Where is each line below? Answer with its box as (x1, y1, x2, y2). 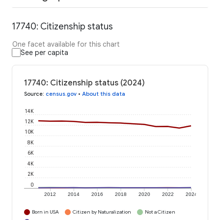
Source (24, 90, 43, 98)
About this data (82, 90, 125, 98)
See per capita (21, 48, 68, 57)
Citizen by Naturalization (73, 209, 131, 216)
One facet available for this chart (12, 40, 120, 49)
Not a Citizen (145, 209, 175, 216)
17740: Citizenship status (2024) (24, 78, 145, 88)
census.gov (46, 90, 77, 98)
